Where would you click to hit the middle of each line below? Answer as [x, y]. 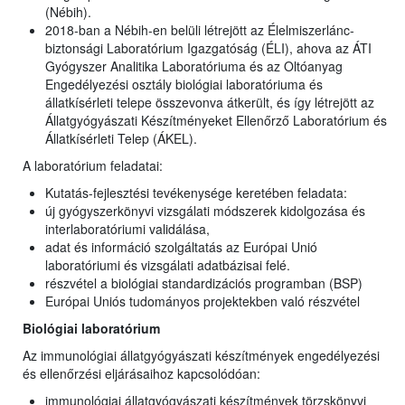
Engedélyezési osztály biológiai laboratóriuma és [184, 85]
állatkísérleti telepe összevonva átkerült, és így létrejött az [210, 103]
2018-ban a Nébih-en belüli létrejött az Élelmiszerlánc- [200, 30]
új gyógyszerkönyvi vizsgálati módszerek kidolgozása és [205, 211]
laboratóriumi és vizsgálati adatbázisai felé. [168, 265]
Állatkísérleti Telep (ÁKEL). [121, 139]
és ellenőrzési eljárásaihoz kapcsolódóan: [141, 374]
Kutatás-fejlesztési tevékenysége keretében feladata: [196, 193]
